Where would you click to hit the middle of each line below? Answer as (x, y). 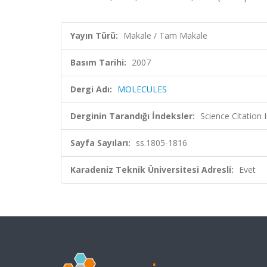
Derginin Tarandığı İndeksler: (133, 116)
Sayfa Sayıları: (100, 143)
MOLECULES (142, 89)
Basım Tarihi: (98, 62)
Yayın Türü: (94, 35)
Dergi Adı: (91, 89)
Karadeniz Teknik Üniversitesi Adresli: (152, 170)
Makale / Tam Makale (165, 35)
